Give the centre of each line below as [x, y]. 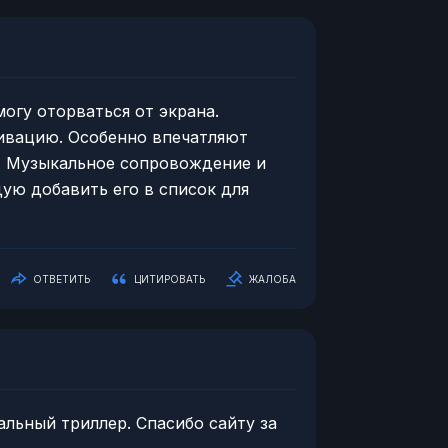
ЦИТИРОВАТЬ [169, 278]
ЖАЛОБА [272, 278]
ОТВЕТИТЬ [61, 278]
